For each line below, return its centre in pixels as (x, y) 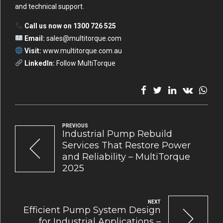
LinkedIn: (39, 63)
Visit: (33, 51)
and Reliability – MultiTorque (126, 157)
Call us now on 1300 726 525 (70, 26)
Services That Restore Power (126, 146)
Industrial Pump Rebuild (117, 134)
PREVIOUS (75, 126)
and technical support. (50, 6)
